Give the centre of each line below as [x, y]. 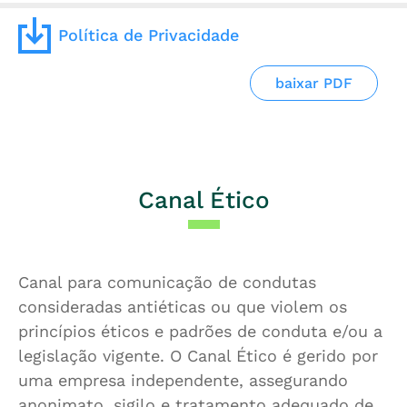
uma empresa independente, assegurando [183, 381]
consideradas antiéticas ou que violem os [183, 307]
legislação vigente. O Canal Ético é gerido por [198, 356]
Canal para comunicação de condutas [167, 283]
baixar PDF [313, 83]
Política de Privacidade [149, 35]
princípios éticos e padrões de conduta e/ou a [200, 332]
